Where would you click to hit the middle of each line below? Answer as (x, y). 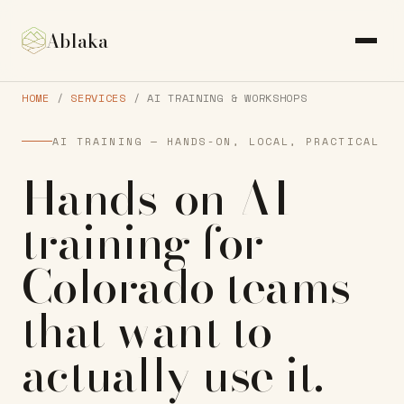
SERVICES (98, 98)
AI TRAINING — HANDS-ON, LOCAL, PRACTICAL (216, 141)
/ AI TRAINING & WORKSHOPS (216, 98)
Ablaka (78, 41)
